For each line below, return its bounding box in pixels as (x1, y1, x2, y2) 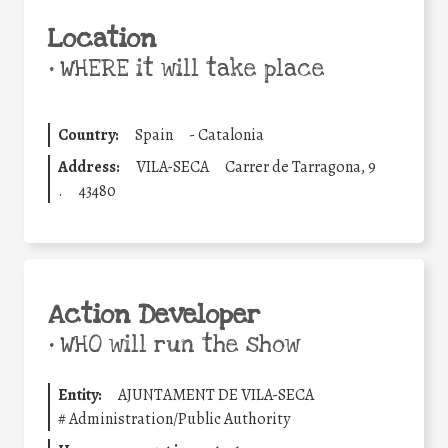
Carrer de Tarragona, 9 (225, 155, 376, 178)
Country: (58, 123, 119, 146)
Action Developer (48, 297, 260, 332)
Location (48, 21, 156, 56)
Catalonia (198, 123, 264, 146)
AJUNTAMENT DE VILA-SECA (118, 383, 314, 406)
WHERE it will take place (53, 53, 325, 84)
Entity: (58, 383, 102, 406)
